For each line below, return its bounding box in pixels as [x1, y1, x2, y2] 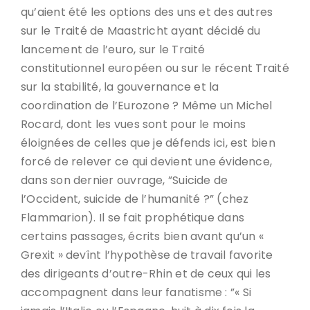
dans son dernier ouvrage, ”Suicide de [21, 172, 228, 188]
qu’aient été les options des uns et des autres [21, 4, 273, 20]
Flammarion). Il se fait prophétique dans [21, 210, 245, 226]
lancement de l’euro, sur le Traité [21, 42, 206, 57]
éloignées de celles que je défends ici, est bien [21, 135, 275, 151]
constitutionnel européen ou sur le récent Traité [21, 60, 289, 76]
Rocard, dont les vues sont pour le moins [21, 116, 246, 132]
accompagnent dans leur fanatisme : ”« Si [21, 284, 252, 300]
